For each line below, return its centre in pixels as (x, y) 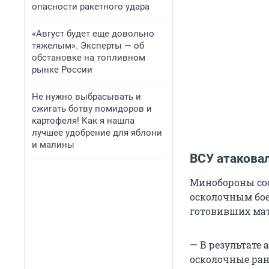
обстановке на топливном (89, 58)
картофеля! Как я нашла (83, 121)
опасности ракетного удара (91, 7)
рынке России (62, 70)
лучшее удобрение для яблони (97, 133)
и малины (53, 145)
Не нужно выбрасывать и (86, 97)
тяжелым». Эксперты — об (88, 46)
